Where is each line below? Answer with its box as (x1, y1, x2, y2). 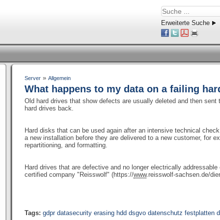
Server (25, 75, 41, 81)
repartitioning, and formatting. (25, 141, 108, 149)
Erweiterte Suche (161, 19, 210, 27)
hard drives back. (25, 105, 74, 112)
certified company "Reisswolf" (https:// (25, 171, 134, 178)
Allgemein (48, 75, 71, 81)
